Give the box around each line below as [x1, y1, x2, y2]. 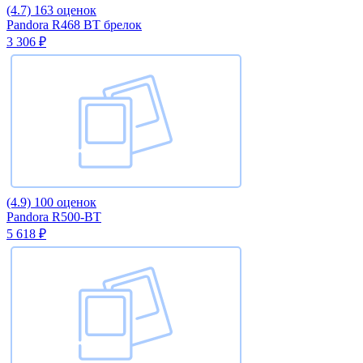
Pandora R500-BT [6, 209, 101, 224]
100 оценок [34, 194, 96, 209]
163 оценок [34, 2, 96, 17]
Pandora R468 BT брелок [6, 17, 142, 32]
